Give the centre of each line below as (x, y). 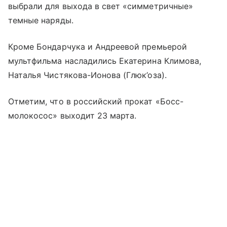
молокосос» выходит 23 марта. (72, 115)
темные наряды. (41, 20)
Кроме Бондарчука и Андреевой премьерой (98, 46)
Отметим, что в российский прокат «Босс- (96, 101)
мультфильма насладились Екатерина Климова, (105, 61)
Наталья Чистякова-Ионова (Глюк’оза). (87, 75)
